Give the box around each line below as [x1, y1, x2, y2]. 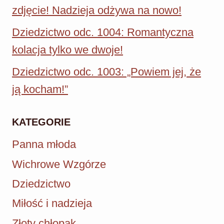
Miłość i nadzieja [12, 197, 92, 210]
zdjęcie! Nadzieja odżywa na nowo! [12, 4, 181, 17]
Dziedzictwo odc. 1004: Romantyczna [12, 26, 193, 39]
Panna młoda [12, 138, 76, 151]
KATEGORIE [12, 116, 70, 127]
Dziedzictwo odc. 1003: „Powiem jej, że [12, 65, 201, 78]
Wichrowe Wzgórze [12, 157, 106, 170]
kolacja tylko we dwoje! [12, 43, 123, 56]
